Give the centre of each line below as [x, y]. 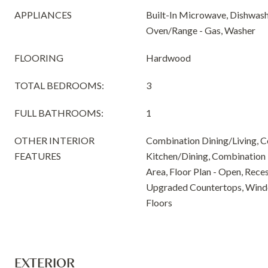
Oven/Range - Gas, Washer [201, 30]
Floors [159, 202]
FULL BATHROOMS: [59, 113]
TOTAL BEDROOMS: [59, 85]
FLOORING [39, 58]
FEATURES [38, 156]
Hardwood [168, 58]
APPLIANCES [43, 15]
